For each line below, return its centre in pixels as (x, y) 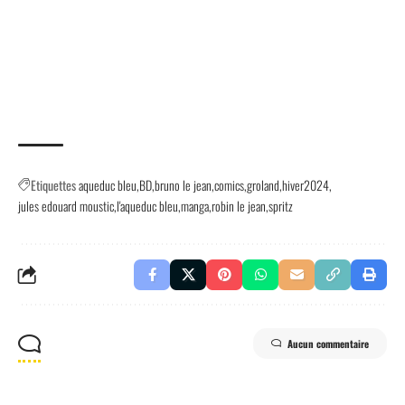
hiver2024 (306, 185)
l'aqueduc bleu (147, 206)
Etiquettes (53, 185)
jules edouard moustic (66, 206)
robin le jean (239, 206)
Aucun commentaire (328, 344)
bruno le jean (183, 185)
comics (229, 185)
